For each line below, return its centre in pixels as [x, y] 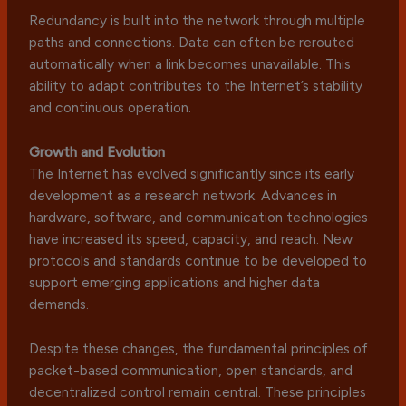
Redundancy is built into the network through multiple [198, 20]
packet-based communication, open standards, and [191, 370]
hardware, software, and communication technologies [199, 217]
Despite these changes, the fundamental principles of [199, 348]
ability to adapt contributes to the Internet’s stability [196, 85]
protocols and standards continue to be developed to [198, 260]
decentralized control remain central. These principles [198, 391]
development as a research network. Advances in [184, 195]
